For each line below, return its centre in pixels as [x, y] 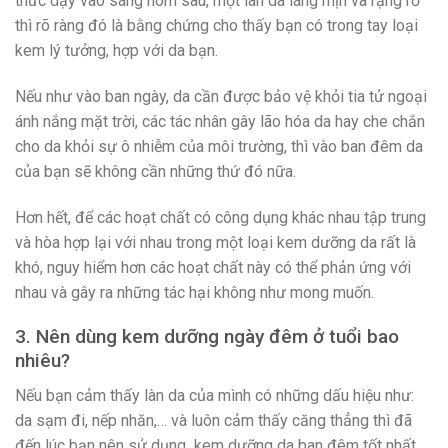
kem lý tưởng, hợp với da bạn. [116, 51]
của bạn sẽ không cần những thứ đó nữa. [157, 171]
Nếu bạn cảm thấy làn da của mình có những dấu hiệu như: [216, 396]
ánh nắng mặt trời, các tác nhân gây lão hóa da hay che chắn [220, 121]
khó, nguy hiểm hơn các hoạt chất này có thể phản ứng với [213, 267]
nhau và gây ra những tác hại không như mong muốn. [194, 292]
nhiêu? [42, 361]
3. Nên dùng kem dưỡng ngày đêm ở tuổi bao [207, 337]
